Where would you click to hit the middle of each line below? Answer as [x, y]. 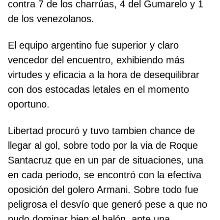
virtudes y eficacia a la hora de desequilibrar [104, 75]
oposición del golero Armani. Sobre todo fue [103, 190]
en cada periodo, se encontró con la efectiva [105, 175]
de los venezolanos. [51, 19]
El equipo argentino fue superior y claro [93, 45]
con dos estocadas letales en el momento [98, 90]
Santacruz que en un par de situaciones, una [106, 160]
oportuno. [29, 104]
